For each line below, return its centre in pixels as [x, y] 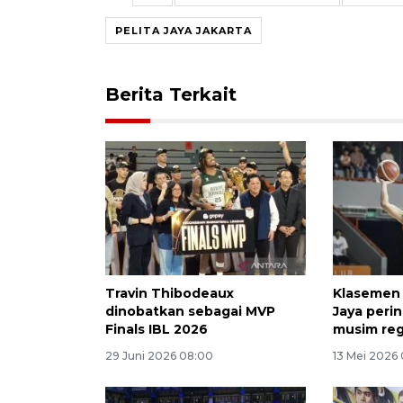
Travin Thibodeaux [170, 293]
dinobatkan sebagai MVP [190, 311]
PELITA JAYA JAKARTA [184, 30]
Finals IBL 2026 [157, 329]
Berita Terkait [171, 94]
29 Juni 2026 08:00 [159, 355]
